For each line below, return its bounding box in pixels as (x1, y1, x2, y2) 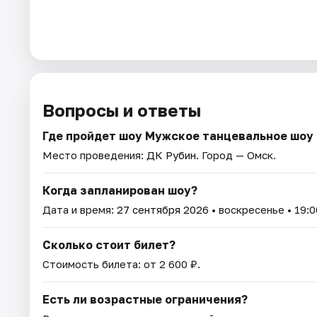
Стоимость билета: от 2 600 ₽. (42, 258, 200, 271)
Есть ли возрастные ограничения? (42, 292, 248, 307)
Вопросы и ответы (42, 100, 201, 121)
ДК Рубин (146, 149, 196, 162)
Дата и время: (42, 203, 117, 217)
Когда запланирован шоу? (42, 183, 197, 198)
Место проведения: (42, 149, 146, 162)
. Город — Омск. (196, 149, 276, 162)
